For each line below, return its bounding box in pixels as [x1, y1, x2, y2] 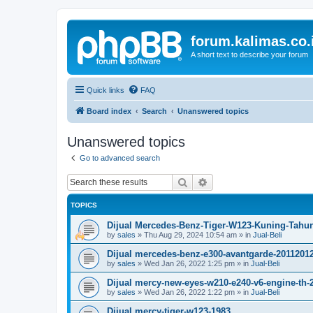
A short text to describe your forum [191, 50, 308, 59]
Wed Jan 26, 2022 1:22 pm [144, 288, 235, 296]
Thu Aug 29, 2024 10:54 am [144, 231, 237, 239]
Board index [87, 106, 131, 115]
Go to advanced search [80, 153, 160, 162]
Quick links [87, 85, 124, 94]
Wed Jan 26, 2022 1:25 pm [144, 259, 235, 268]
